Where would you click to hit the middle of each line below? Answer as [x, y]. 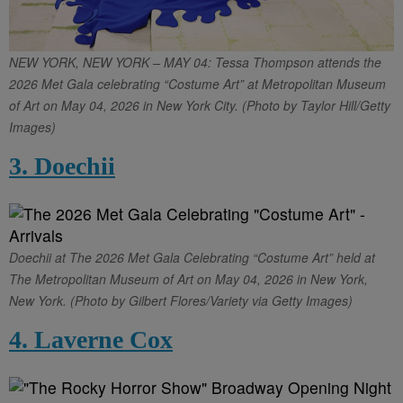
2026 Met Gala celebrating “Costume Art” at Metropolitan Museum [197, 83]
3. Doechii [62, 166]
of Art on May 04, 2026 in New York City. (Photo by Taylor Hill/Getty [200, 105]
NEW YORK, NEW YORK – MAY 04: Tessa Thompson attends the [195, 62]
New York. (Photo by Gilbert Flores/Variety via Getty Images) [181, 300]
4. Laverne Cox [91, 339]
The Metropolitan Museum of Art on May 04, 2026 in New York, [188, 278]
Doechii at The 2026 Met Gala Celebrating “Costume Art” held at [192, 257]
